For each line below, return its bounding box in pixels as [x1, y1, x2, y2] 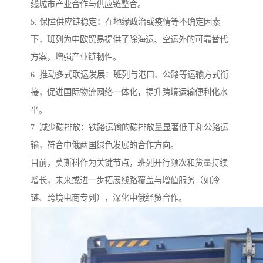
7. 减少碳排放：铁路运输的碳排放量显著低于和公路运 [31, 123, 228, 133]
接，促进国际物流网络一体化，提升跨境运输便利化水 [31, 87, 228, 97]
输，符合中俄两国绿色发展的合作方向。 [31, 140, 178, 150]
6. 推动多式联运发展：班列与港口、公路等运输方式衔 [31, 70, 228, 80]
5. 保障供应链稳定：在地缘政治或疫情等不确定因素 [31, 17, 220, 27]
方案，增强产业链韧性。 [31, 52, 121, 62]
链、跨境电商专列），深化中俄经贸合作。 [31, 193, 187, 203]
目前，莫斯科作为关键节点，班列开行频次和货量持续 [31, 158, 228, 168]
